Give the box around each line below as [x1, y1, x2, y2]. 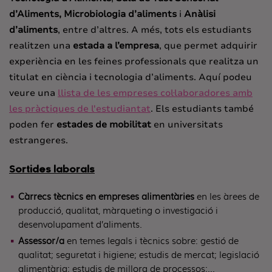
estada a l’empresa [73, 39, 159, 52]
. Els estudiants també [151, 103, 254, 115]
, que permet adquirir [159, 39, 257, 52]
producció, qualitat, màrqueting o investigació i [18, 203, 218, 217]
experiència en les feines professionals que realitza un [9, 55, 259, 68]
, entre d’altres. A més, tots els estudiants [58, 24, 251, 36]
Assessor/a [18, 233, 64, 247]
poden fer [9, 118, 56, 131]
